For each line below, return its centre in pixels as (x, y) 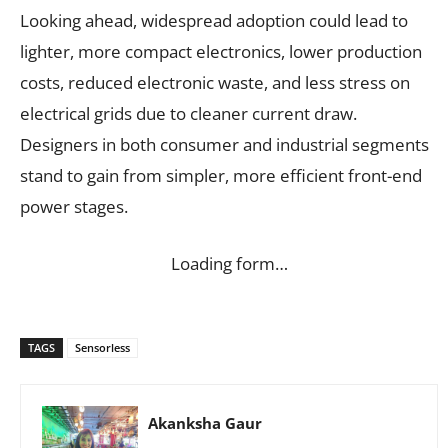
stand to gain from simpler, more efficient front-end (221, 175)
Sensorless (102, 347)
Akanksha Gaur (205, 422)
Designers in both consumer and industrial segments (224, 144)
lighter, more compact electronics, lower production (221, 51)
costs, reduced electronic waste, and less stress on (215, 82)
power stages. (74, 206)
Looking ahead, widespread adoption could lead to (214, 20)
